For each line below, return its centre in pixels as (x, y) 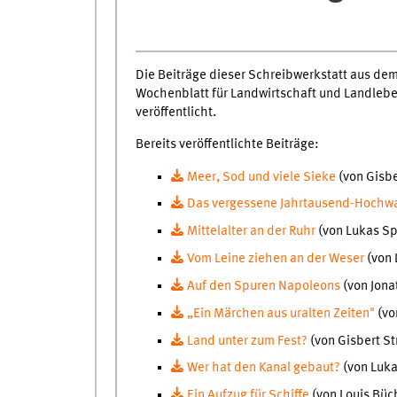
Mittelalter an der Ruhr (251, 232)
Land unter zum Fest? (247, 341)
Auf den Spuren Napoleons (263, 286)
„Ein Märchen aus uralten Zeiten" (280, 313)
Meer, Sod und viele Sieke (262, 177)
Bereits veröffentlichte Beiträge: (228, 145)
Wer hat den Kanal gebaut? (263, 368)
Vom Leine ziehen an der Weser (276, 259)
